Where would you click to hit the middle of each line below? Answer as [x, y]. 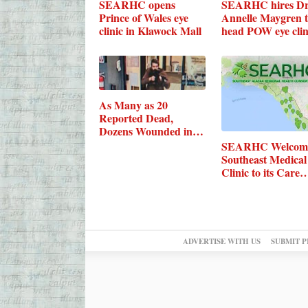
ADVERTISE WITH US [221, 241]
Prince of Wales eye [143, 17]
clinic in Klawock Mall [150, 30]
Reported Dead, [136, 118]
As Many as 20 [133, 105]
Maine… [119, 144]
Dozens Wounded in [145, 131]
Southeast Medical [264, 159]
